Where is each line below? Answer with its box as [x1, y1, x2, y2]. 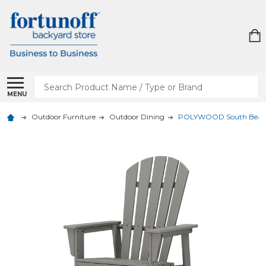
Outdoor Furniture [31, 112, 96, 121]
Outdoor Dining [109, 112, 164, 121]
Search [34, 76, 67, 87]
